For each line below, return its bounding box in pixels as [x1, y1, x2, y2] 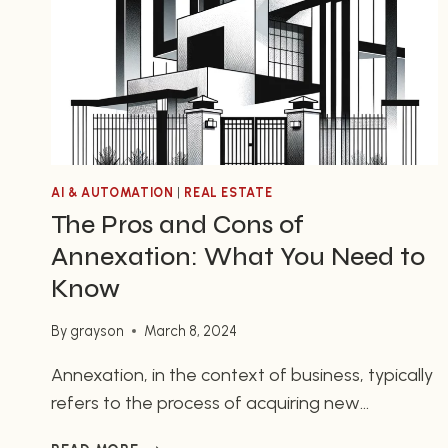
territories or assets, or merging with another [51, 419, 412, 442]
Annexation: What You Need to [51, 242, 425, 273]
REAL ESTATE [184, 185, 273, 201]
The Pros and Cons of [51, 210, 304, 241]
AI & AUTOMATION [51, 185, 174, 201]
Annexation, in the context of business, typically [51, 363, 433, 386]
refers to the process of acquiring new [51, 391, 360, 414]
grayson [70, 321, 125, 340]
